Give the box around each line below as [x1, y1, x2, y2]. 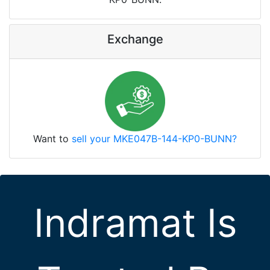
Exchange [107, 32, 163, 47]
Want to [33, 133, 72, 145]
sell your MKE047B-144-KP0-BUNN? [72, 133, 237, 145]
